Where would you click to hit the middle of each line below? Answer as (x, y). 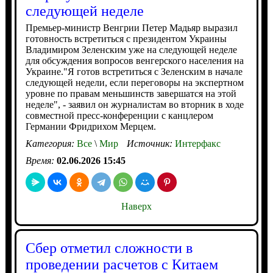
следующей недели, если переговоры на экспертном (134, 82)
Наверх (136, 206)
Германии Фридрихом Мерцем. (90, 126)
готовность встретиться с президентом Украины (126, 38)
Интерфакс (197, 143)
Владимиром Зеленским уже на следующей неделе (131, 49)
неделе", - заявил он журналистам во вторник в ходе (134, 104)
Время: (41, 160)
